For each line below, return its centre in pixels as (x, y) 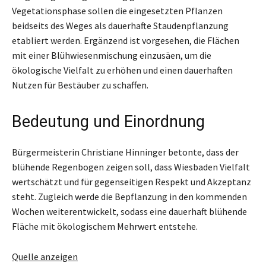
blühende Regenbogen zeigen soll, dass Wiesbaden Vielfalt (131, 167)
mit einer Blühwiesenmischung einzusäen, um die (112, 56)
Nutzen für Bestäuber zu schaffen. (80, 85)
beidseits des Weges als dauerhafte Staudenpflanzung (120, 26)
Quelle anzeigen (45, 257)
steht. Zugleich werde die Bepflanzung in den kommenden (129, 197)
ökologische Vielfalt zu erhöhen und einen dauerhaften (122, 70)
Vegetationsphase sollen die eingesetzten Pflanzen (117, 11)
